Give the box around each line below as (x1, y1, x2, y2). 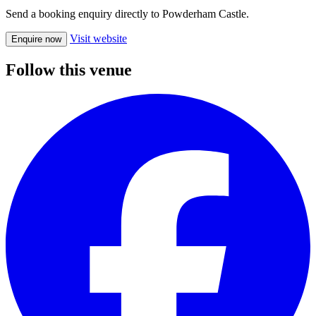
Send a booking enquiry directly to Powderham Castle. (6, 8, 249, 20)
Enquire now (11, 34, 61, 45)
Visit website (70, 32, 127, 45)
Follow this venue (6, 61, 132, 80)
